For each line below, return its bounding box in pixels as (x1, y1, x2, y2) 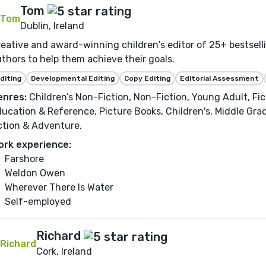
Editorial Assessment (180, 74, 259, 83)
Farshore (5, 153, 44, 165)
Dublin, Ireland (20, 20, 84, 32)
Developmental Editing (31, 74, 115, 83)
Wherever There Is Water (5, 182, 113, 194)
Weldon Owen (5, 167, 65, 179)
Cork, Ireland (36, 245, 92, 257)
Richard (36, 229, 81, 243)
